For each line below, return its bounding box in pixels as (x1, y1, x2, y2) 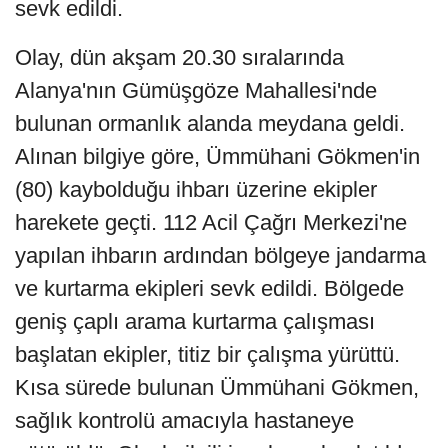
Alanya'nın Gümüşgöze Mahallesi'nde (15, 78, 377, 104)
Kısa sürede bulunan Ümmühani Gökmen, (15, 375, 419, 401)
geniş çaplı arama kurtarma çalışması (15, 309, 375, 335)
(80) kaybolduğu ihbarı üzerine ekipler (15, 177, 377, 203)
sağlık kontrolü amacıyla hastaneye (15, 408, 354, 434)
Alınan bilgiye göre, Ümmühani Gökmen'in (15, 144, 420, 170)
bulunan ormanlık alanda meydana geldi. (15, 111, 405, 137)
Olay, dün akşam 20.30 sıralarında (15, 45, 344, 71)
